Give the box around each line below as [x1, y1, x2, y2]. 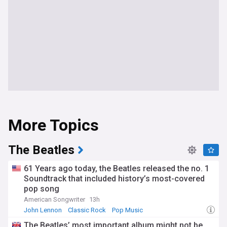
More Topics [8, 113, 99, 137]
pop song [24, 184, 59, 194]
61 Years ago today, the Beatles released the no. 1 [24, 164, 209, 173]
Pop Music [112, 206, 143, 214]
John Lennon [24, 206, 62, 214]
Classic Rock [68, 206, 106, 214]
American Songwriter [24, 196, 85, 203]
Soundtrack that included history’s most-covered [24, 174, 205, 183]
